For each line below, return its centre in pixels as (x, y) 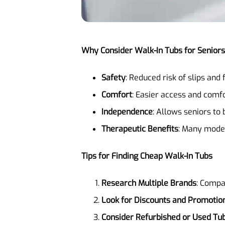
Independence (127, 111)
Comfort (117, 94)
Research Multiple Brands (149, 183)
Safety (114, 77)
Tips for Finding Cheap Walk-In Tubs (147, 156)
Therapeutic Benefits (140, 129)
